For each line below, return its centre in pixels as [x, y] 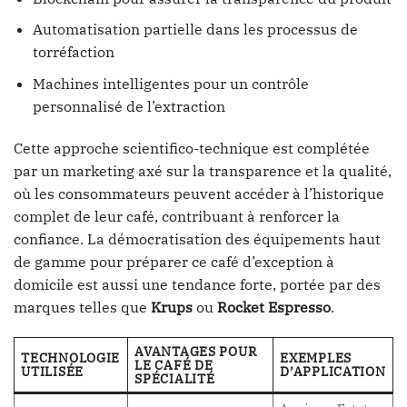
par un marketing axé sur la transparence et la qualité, [203, 170]
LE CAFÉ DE [174, 365]
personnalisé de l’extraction [129, 106]
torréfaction [73, 52]
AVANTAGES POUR [196, 352]
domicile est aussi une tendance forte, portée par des [197, 284]
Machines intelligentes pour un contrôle [170, 83]
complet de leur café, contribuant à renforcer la [177, 216]
